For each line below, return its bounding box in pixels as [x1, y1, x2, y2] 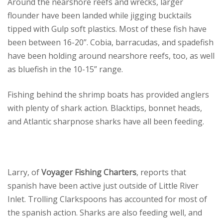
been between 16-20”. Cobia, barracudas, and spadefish [7, 36, 214, 48]
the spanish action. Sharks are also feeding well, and [7, 207, 202, 218]
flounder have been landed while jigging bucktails [7, 9, 192, 21]
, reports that [136, 166, 186, 178]
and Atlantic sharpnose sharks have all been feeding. [7, 115, 204, 127]
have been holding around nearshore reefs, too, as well [7, 50, 215, 61]
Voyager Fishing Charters [41, 166, 136, 178]
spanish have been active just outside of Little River [7, 180, 199, 191]
